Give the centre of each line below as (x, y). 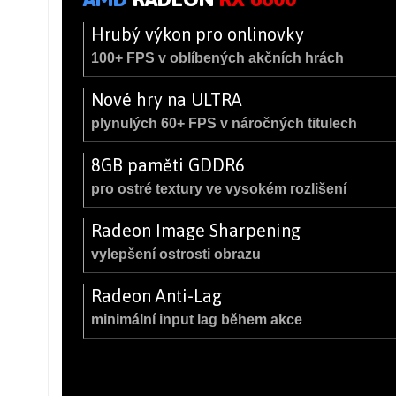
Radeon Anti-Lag (156, 295)
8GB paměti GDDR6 (168, 164)
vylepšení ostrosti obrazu (176, 254)
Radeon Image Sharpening (196, 230)
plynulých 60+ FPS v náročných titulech (224, 123)
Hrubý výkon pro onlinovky (198, 34)
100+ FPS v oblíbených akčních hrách (217, 57)
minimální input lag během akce (197, 319)
